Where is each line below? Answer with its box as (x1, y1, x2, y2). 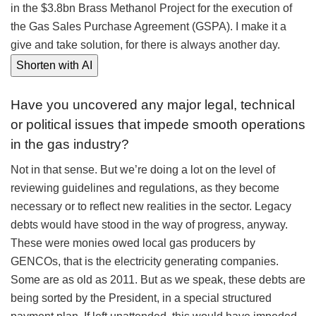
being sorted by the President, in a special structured (11, 292, 272, 305)
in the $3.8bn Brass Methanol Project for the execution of (11, 2, 292, 15)
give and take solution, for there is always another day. (11, 39, 280, 51)
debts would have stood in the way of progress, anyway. (11, 219, 288, 231)
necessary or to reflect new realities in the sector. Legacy (11, 200, 291, 213)
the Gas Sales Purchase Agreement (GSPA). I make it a (11, 20, 286, 33)
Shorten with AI (16, 59, 92, 72)
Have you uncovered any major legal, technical (11, 97, 295, 112)
